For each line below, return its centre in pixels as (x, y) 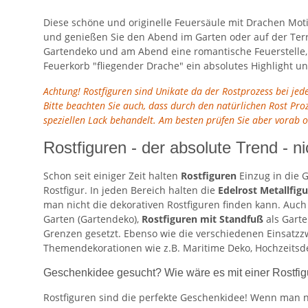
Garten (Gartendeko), (91, 219)
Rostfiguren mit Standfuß (202, 219)
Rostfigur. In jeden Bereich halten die (129, 190)
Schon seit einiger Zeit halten (112, 175)
